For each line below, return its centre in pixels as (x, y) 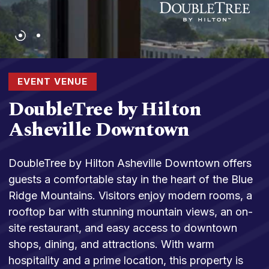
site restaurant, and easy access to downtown (123, 228)
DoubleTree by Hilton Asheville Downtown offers (130, 163)
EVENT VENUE (53, 82)
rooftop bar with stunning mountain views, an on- (131, 211)
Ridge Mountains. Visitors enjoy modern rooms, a (130, 195)
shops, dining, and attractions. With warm (111, 244)
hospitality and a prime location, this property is (126, 260)
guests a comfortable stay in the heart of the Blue (131, 179)
